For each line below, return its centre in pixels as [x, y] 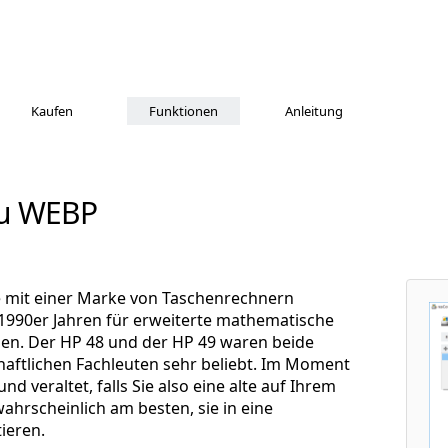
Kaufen [52, 111]
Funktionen [183, 111]
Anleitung [314, 111]
